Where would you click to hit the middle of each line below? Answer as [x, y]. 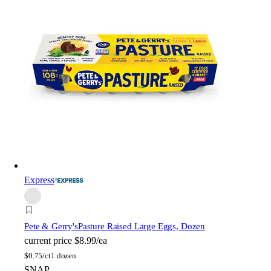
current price [48, 241]
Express [39, 180]
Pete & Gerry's [51, 227]
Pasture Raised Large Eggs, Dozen [142, 227]
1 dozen [64, 256]
